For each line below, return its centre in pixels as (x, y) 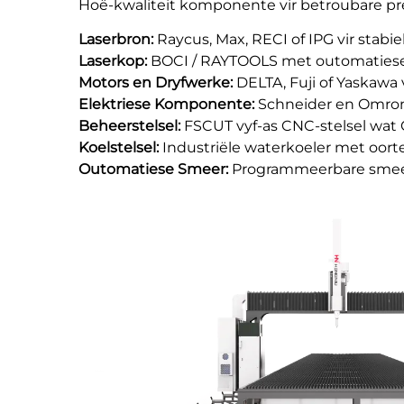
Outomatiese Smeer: (155, 170)
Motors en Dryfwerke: (157, 83)
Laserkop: (115, 61)
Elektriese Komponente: (168, 105)
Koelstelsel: (120, 148)
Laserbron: (118, 40)
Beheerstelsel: (131, 126)
